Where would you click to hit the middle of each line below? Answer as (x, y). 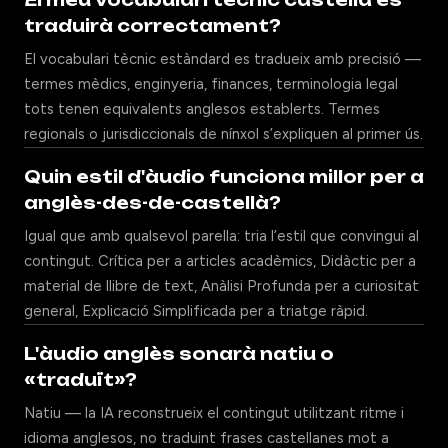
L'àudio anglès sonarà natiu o (179, 353)
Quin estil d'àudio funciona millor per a (224, 176)
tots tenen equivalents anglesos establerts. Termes (202, 109)
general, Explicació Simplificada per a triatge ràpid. (196, 311)
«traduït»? (80, 379)
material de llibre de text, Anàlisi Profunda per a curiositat (221, 286)
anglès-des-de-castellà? (152, 202)
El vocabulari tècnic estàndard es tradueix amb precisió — (222, 59)
